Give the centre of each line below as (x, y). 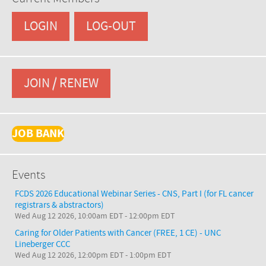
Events (29, 175)
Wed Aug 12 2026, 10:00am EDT (69, 216)
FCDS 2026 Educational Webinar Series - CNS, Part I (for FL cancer (134, 194)
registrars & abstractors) (59, 205)
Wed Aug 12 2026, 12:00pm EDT (69, 255)
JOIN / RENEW (61, 83)
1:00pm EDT (150, 255)
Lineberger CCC (42, 244)
